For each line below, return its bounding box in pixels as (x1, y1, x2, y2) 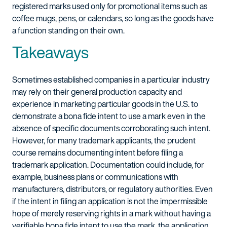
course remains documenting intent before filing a (12, 146, 183, 159)
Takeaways (12, 40, 89, 64)
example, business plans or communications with (12, 171, 178, 183)
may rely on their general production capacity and (12, 86, 182, 98)
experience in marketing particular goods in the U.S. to (12, 98, 198, 110)
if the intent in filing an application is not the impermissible (12, 195, 208, 207)
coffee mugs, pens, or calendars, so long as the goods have (12, 12, 214, 24)
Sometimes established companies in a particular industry (12, 73, 210, 86)
